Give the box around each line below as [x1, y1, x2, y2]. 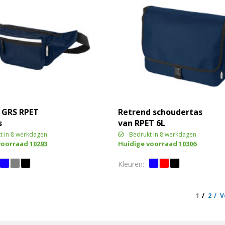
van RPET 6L [118, 117, 166, 129]
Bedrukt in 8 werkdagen [129, 130, 197, 139]
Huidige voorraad [118, 139, 179, 148]
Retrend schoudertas [118, 106, 203, 118]
